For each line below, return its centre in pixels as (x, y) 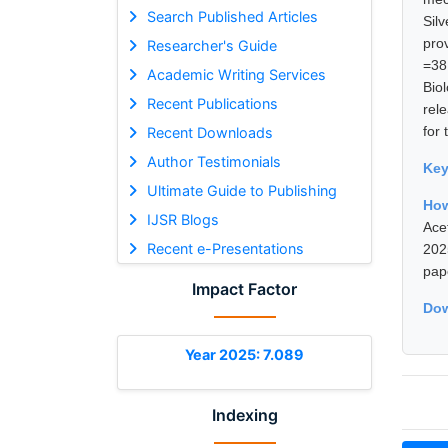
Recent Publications (212, 103)
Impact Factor (244, 288)
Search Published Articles (232, 16)
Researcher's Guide (211, 45)
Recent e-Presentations (225, 248)
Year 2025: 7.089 (244, 354)
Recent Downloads (209, 132)
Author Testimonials (213, 161)
